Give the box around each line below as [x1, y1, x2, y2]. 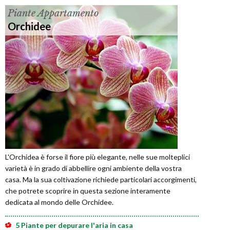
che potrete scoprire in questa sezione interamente [5, 186, 170, 196]
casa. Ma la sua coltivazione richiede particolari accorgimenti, [5, 175, 197, 184]
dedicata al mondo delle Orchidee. [5, 198, 113, 207]
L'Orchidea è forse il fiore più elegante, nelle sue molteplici [5, 152, 190, 162]
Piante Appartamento [8, 8, 99, 20]
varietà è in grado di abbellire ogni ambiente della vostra [5, 164, 182, 173]
